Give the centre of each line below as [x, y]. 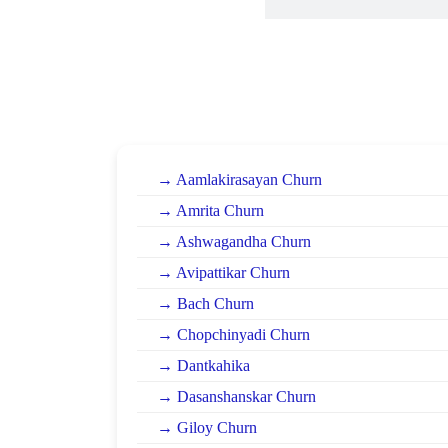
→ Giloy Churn [207, 427]
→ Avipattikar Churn [223, 272]
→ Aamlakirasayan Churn [239, 179]
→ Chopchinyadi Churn [233, 334]
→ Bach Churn [205, 303]
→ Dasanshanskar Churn [236, 396]
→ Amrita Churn [210, 210]
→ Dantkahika [203, 365]
